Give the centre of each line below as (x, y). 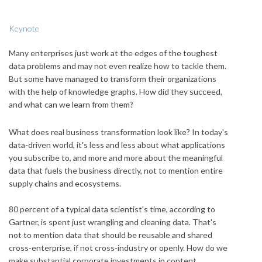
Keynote (24, 28)
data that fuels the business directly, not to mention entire (116, 170)
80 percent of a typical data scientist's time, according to (112, 209)
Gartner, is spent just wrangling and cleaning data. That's (113, 222)
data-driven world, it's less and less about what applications (117, 144)
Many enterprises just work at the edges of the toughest (113, 53)
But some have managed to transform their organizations (113, 78)
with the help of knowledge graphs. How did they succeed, (116, 91)
